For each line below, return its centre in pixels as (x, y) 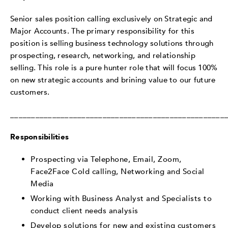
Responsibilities (39, 137)
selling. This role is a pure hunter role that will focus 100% (114, 67)
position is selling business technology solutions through (112, 43)
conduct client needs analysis (84, 210)
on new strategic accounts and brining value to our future (113, 80)
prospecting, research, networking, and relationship (103, 55)
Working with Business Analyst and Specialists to (121, 198)
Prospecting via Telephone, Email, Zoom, (106, 159)
